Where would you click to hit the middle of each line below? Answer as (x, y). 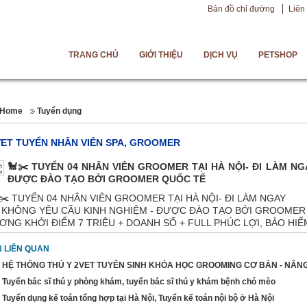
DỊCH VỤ (221, 55)
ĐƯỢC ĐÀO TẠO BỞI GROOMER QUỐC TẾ (107, 179)
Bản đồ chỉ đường (241, 9)
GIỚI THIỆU (161, 55)
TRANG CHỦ (94, 55)
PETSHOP (278, 55)
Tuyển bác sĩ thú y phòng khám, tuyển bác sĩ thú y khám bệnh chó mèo (139, 282)
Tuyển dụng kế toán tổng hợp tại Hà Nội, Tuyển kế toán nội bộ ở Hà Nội (138, 298)
